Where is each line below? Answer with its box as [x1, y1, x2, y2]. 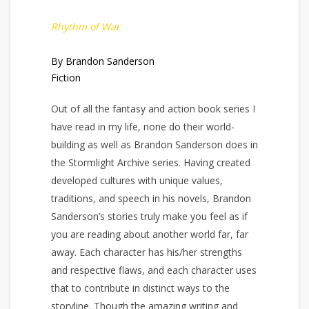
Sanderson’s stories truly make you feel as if [50, 209, 248, 223]
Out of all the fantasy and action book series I [50, 101, 255, 115]
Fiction [50, 70, 81, 84]
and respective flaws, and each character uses [50, 263, 257, 277]
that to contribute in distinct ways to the [50, 281, 230, 295]
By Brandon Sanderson [50, 54, 154, 68]
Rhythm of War [50, 19, 120, 33]
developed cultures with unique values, [50, 173, 223, 187]
